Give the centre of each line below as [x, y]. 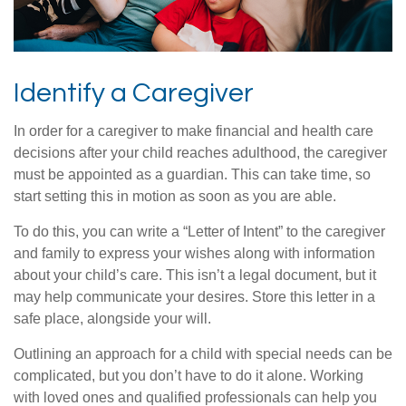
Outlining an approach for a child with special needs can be [203, 353]
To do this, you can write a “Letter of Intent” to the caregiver [199, 231]
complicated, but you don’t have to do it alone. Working [188, 375]
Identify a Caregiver [134, 92]
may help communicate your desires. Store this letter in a [194, 296]
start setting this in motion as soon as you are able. [175, 196]
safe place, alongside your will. [112, 318]
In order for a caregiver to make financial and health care [193, 130]
